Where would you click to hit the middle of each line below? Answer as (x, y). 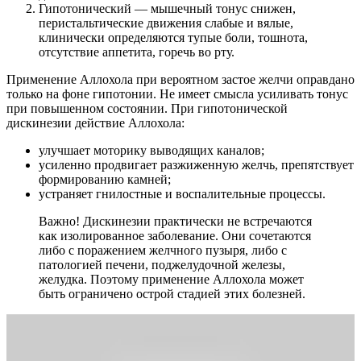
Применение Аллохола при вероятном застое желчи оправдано (180, 79)
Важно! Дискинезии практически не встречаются (175, 221)
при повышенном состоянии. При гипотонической (147, 108)
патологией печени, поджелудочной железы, (162, 264)
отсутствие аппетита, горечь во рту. (137, 52)
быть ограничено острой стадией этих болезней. (172, 293)
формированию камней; (105, 179)
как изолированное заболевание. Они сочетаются (175, 235)
